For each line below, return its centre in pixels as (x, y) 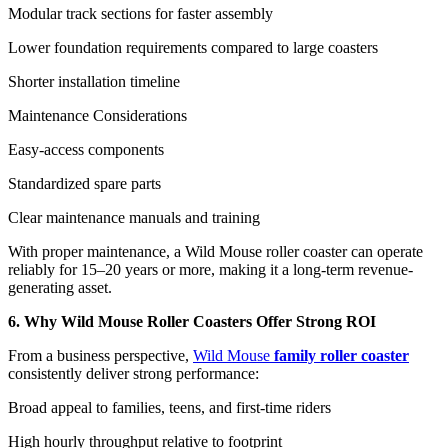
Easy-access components (86, 149)
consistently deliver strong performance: (133, 373)
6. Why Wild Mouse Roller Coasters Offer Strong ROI (192, 321)
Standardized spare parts (84, 183)
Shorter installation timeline (94, 81)
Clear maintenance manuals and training (134, 217)
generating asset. (60, 287)
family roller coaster (341, 355)
